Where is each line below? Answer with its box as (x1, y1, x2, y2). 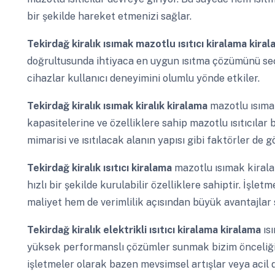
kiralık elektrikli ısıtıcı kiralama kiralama (71, 224, 263, 236)
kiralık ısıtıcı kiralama (71, 162, 174, 174)
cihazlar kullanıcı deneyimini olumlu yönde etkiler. (26, 72, 260, 84)
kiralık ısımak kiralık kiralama (71, 100, 210, 112)
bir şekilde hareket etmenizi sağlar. (26, 10, 192, 22)
